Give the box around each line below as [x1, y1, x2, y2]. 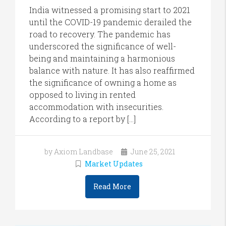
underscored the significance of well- [29, 41, 176, 52]
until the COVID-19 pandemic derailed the [29, 17, 192, 28]
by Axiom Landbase [44, 147, 113, 157]
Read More [93, 182, 131, 192]
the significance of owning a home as [29, 77, 177, 88]
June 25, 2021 [129, 147, 175, 157]
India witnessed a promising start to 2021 [29, 5, 190, 16]
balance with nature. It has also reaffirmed [29, 65, 195, 76]
